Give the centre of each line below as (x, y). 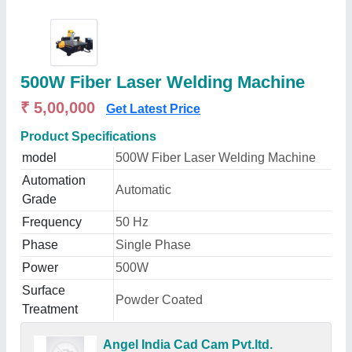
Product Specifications (88, 136)
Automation (54, 180)
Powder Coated (159, 300)
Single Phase (153, 245)
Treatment (50, 309)
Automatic (143, 190)
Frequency (52, 222)
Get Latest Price (153, 109)
